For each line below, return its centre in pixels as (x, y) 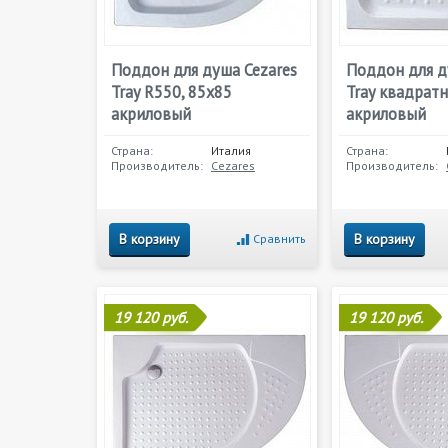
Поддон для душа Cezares (204, 70)
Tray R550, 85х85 (171, 92)
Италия (231, 150)
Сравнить (279, 238)
